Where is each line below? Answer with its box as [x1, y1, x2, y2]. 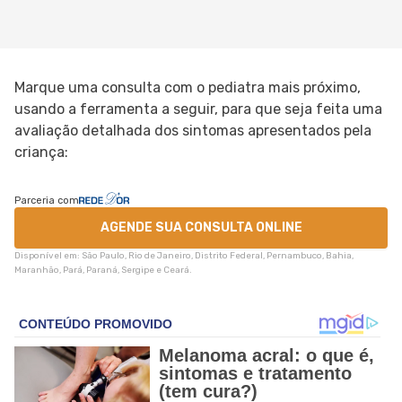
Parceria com [14, 194, 79, 206]
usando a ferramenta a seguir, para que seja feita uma [14, 100, 382, 118]
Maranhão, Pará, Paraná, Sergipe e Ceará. [14, 264, 192, 275]
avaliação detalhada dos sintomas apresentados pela [14, 121, 371, 139]
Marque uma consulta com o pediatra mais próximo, [14, 78, 361, 96]
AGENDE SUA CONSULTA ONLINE [100, 220, 302, 236]
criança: [14, 143, 68, 161]
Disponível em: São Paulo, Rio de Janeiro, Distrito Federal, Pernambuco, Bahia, [14, 249, 354, 261]
